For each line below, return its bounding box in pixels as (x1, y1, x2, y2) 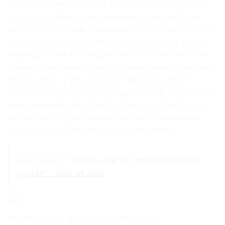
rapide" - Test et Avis (18, 168, 105, 178)
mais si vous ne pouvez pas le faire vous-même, (8, 74, 197, 84)
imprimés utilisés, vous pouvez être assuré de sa (8, 12, 200, 22)
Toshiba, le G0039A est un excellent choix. (8, 125, 175, 135)
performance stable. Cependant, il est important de (8, 24, 213, 34)
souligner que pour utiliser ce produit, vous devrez (8, 37, 209, 47)
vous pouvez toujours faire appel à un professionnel (8, 87, 213, 97)
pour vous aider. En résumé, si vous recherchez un (8, 99, 208, 109)
